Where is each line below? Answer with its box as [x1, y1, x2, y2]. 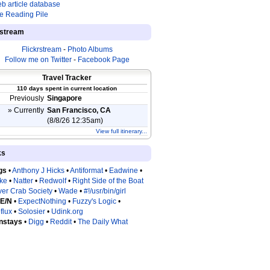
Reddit [50, 218, 72, 226]
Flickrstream [21, 45, 61, 54]
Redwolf [39, 177, 66, 185]
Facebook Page [77, 55, 130, 64]
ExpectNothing [18, 197, 66, 206]
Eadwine [109, 166, 138, 175]
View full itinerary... [96, 128, 147, 134]
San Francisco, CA [47, 106, 111, 115]
